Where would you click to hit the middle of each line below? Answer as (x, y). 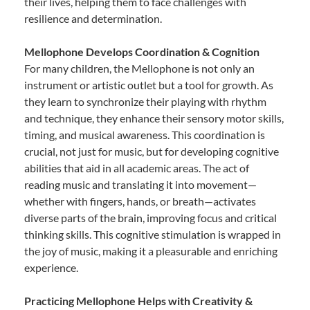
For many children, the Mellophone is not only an (139, 69)
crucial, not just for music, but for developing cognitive (152, 152)
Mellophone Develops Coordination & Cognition (142, 52)
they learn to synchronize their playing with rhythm (145, 102)
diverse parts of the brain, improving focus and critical (151, 218)
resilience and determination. (93, 19)
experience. (51, 268)
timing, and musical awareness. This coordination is (145, 135)
